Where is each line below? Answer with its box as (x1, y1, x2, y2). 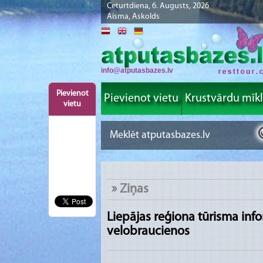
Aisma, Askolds (107, 12, 160, 21)
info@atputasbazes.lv (101, 66, 173, 75)
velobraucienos (107, 225, 190, 239)
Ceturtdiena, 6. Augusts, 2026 (107, 2, 209, 11)
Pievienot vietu (104, 93, 178, 104)
